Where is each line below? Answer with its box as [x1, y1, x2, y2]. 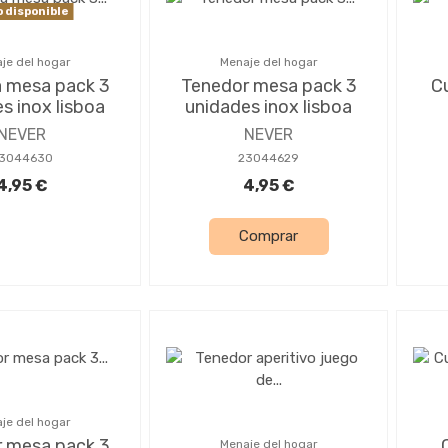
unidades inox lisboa [185, 95, 352, 118]
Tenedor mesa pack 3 [180, 74, 357, 97]
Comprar [239, 227, 298, 246]
